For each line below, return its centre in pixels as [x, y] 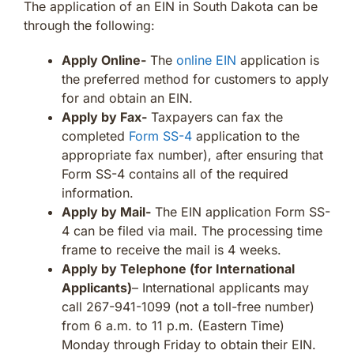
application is [278, 60]
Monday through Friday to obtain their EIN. [189, 344]
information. [98, 192]
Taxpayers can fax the [215, 117]
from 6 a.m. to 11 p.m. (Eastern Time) [173, 325]
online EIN [206, 60]
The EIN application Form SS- [241, 211]
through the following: [89, 25]
